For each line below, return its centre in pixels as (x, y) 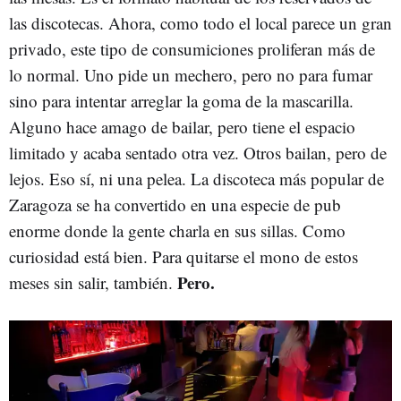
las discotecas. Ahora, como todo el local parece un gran (200, 23)
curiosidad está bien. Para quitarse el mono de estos (183, 256)
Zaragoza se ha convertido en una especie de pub (175, 205)
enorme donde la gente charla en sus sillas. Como (177, 230)
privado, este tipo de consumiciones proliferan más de (192, 49)
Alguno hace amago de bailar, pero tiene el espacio (182, 127)
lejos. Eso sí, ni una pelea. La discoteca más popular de (196, 179)
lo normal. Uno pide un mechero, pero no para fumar (191, 75)
